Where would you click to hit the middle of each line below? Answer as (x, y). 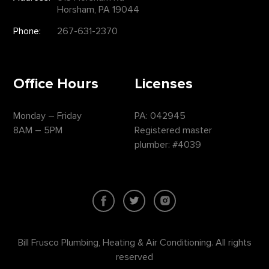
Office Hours (56, 83)
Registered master (173, 130)
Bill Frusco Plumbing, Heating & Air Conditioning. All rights (134, 242)
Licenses (164, 83)
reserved (134, 257)
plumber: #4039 (168, 144)
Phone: (27, 32)
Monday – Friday (48, 116)
